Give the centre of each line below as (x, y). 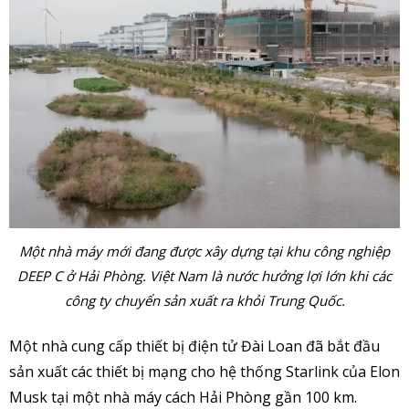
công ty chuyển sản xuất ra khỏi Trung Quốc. (204, 300)
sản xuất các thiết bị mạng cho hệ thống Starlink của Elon (204, 372)
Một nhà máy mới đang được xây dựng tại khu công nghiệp (204, 251)
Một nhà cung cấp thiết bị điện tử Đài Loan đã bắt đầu (194, 346)
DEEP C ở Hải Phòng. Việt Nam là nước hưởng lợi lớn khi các (204, 275)
